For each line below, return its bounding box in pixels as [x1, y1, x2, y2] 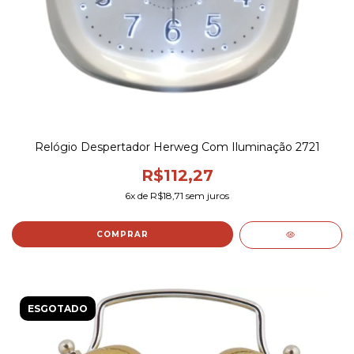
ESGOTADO [28, 302, 88, 314]
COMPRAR [96, 228, 149, 239]
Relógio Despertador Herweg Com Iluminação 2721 [34, 139, 320, 154]
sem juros [183, 189, 229, 201]
